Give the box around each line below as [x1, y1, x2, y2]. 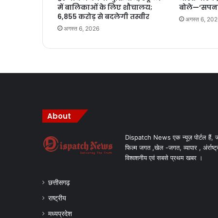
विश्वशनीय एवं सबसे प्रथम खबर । [125, 154, 203, 162]
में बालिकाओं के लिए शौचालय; [57, 2, 152, 13]
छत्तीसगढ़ [48, 179, 70, 187]
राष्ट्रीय [48, 194, 66, 202]
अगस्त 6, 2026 [64, 25, 99, 33]
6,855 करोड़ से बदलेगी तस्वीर [57, 12, 149, 22]
